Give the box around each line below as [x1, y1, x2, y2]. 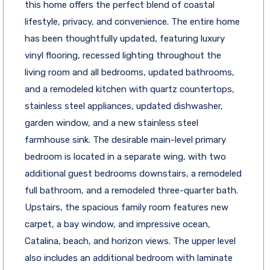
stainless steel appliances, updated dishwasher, [25, 100, 223, 111]
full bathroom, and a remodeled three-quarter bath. [25, 184, 238, 196]
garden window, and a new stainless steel [25, 117, 198, 128]
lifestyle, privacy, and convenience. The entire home [25, 16, 240, 27]
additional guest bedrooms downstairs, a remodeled [25, 168, 242, 179]
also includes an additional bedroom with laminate [25, 252, 233, 263]
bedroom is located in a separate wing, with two [25, 151, 226, 162]
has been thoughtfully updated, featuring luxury [25, 33, 225, 44]
